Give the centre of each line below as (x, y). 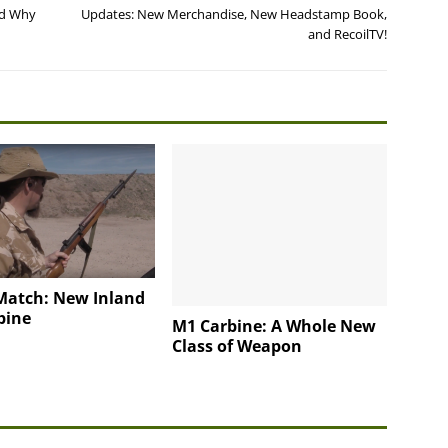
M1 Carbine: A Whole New (274, 325)
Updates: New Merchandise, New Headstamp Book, (234, 14)
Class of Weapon (237, 345)
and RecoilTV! (348, 34)
